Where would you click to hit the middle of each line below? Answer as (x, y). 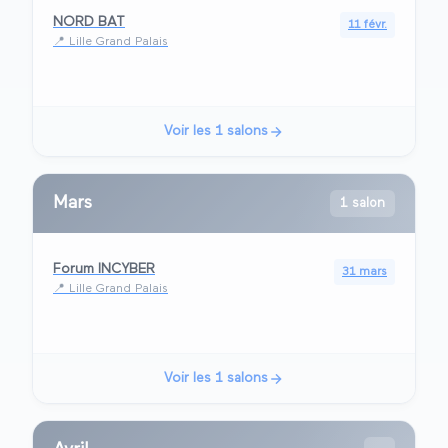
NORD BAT (89, 22)
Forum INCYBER (104, 269)
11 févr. (367, 25)
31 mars (364, 272)
